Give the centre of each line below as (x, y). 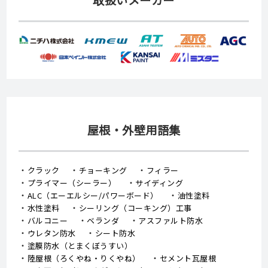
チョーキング (103, 170)
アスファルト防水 (171, 220)
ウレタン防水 (51, 233)
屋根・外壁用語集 (134, 130)
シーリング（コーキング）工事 (135, 208)
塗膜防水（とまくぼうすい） (80, 245)
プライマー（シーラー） (72, 182)
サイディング (159, 182)
